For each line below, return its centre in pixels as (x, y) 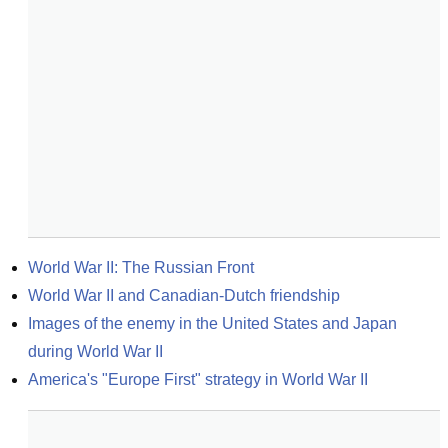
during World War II (95, 351)
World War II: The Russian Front (141, 267)
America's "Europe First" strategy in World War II (198, 379)
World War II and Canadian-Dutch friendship (184, 295)
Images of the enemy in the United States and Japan (212, 323)
